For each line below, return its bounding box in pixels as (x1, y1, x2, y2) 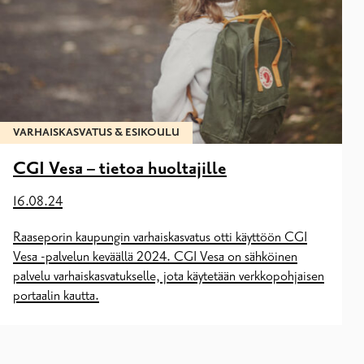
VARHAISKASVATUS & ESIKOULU (13, 126, 180, 140)
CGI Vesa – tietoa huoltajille (13, 158, 227, 180)
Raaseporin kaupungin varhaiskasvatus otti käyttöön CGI (13, 229, 307, 246)
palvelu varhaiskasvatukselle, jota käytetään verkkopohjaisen (13, 268, 324, 285)
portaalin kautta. (13, 288, 99, 305)
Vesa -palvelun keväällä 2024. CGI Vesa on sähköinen (13, 249, 297, 266)
